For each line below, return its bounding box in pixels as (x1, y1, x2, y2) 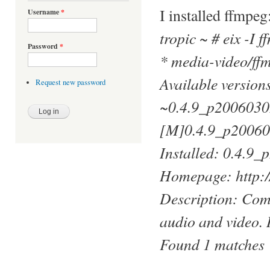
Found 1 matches (160, 233, 265, 254)
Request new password (35, 77, 105, 88)
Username (28, 7, 61, 17)
